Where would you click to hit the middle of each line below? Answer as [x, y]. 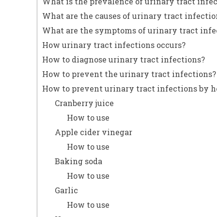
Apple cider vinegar [93, 132]
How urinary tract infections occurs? [114, 45]
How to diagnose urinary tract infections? [124, 59]
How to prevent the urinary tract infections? [129, 74]
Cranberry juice [84, 103]
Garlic [66, 190]
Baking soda [78, 161]
